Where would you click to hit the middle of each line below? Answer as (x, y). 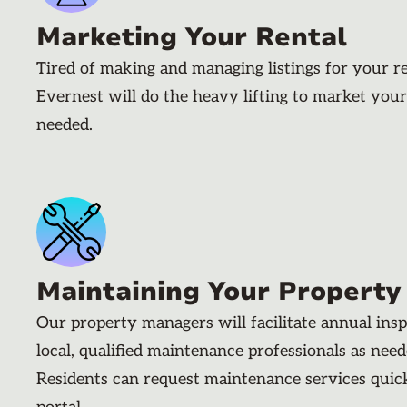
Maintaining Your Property (218, 291)
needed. (65, 124)
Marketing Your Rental (192, 37)
